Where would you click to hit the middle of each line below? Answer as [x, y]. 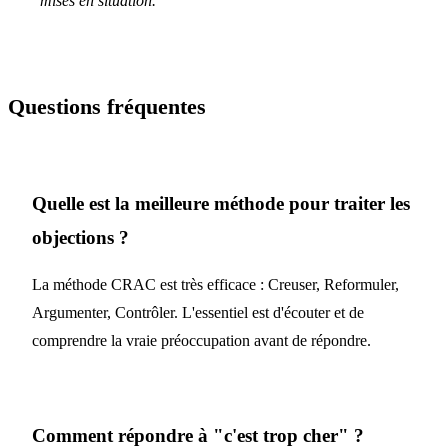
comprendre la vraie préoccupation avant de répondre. [201, 340]
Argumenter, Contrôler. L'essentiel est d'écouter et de [198, 312]
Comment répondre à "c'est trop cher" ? [198, 435]
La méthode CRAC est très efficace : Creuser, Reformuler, [215, 284]
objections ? [80, 237]
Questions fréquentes [107, 106]
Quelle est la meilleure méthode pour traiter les [221, 203]
